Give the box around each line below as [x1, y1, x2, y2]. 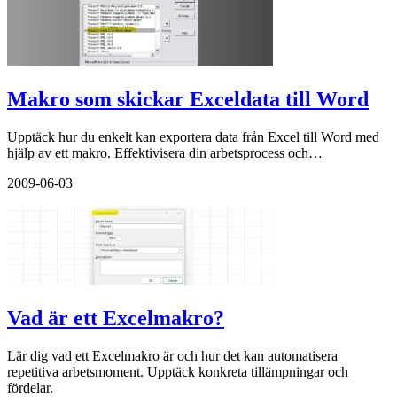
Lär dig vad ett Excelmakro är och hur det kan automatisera [7, 348, 338, 364]
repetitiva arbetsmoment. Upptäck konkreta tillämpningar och [7, 364, 348, 380]
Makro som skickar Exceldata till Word [7, 88, 369, 112]
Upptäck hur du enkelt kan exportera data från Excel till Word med [7, 129, 379, 145]
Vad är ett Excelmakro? [7, 307, 224, 331]
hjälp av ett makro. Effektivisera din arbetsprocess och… [7, 145, 323, 161]
